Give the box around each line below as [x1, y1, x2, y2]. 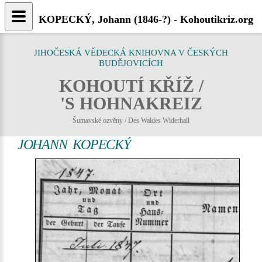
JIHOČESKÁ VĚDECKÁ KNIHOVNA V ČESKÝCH [34, 48, 228, 57]
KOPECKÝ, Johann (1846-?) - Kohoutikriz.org [39, 13, 253, 25]
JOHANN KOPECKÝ [18, 137, 130, 152]
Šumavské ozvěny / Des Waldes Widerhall [73, 116, 189, 125]
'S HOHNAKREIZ [60, 94, 202, 113]
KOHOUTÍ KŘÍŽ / [58, 76, 204, 95]
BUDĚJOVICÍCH [99, 58, 163, 68]
